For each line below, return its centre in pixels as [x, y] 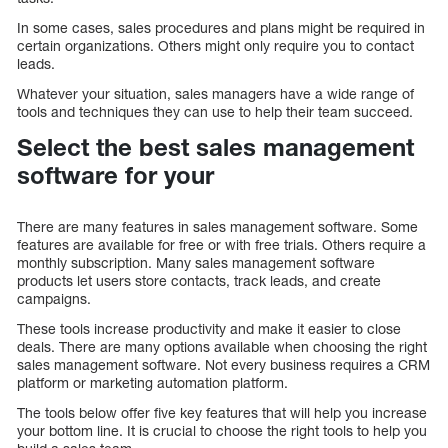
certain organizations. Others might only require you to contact [215, 46]
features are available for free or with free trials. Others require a [221, 245]
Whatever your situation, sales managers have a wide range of [215, 94]
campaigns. [54, 299]
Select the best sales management [215, 147]
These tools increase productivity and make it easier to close [209, 329]
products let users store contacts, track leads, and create [199, 281]
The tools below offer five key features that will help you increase [222, 413]
